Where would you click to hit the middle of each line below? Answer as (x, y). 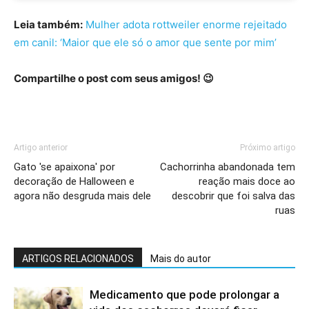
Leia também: (48, 25)
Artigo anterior (41, 148)
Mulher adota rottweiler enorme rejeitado (186, 25)
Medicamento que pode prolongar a (185, 295)
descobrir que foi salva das (233, 196)
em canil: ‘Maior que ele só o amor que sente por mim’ (145, 43)
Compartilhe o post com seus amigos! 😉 (114, 79)
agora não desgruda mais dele (82, 196)
